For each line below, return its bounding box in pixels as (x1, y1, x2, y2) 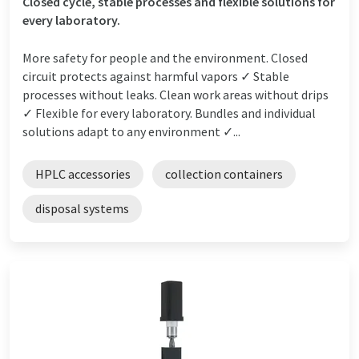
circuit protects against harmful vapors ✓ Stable (22, 67, 289, 84)
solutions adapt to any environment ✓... (22, 123, 240, 139)
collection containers (165, 165, 283, 182)
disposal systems (35, 200, 129, 216)
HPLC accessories (35, 165, 131, 182)
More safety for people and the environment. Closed (22, 49, 308, 66)
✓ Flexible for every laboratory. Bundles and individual (22, 104, 316, 121)
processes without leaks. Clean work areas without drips (22, 86, 329, 103)
